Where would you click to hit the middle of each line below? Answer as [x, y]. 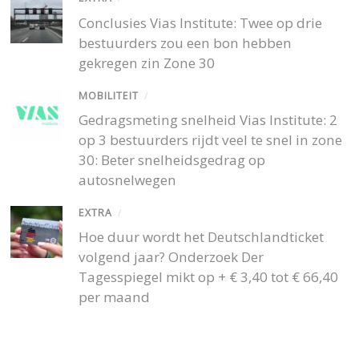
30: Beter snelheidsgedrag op [172, 159]
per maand [115, 297]
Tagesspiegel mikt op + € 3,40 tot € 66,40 [209, 277]
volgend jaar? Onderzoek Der [171, 257]
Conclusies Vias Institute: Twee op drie [201, 22]
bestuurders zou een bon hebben [186, 42]
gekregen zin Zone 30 [147, 63]
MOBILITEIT [109, 95]
